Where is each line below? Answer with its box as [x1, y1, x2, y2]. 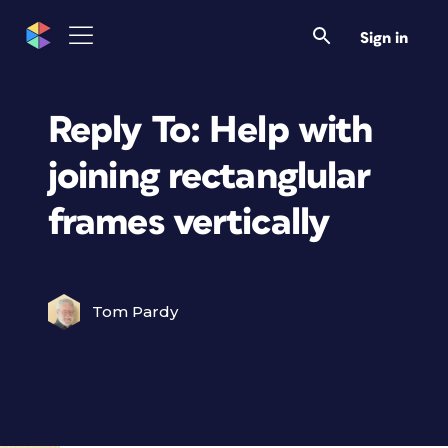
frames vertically [48, 203, 331, 242]
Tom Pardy [92, 302, 178, 321]
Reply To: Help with [48, 111, 373, 150]
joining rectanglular [48, 157, 371, 196]
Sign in [360, 30, 408, 46]
